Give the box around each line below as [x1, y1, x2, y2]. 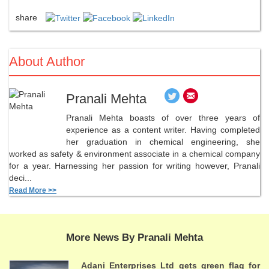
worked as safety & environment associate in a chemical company [9, 148, 260, 159]
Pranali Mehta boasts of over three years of [66, 112, 260, 122]
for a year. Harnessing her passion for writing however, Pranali [9, 160, 260, 171]
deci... [9, 172, 32, 183]
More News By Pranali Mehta [66, 231, 203, 243]
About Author [9, 53, 85, 69]
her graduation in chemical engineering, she [66, 136, 260, 147]
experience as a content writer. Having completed [66, 124, 260, 134]
